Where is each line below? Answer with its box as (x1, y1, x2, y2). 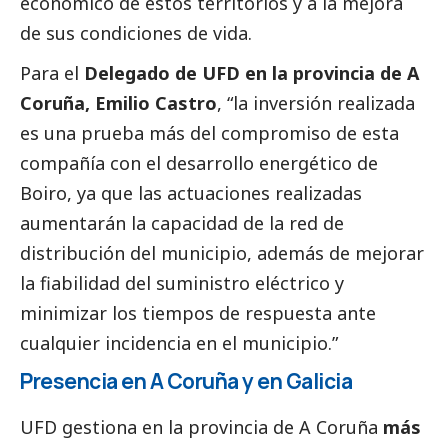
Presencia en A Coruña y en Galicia (20, 367, 352, 396)
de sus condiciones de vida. (20, 21, 252, 46)
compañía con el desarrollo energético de (20, 151, 378, 176)
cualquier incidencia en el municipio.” (20, 331, 338, 356)
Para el (20, 61, 84, 86)
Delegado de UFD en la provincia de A (84, 61, 419, 86)
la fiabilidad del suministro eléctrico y (20, 271, 344, 296)
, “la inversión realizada (217, 91, 415, 116)
